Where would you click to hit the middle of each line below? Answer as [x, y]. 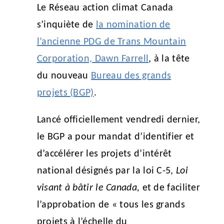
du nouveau [64, 76]
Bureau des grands [131, 76]
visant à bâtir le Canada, [89, 188]
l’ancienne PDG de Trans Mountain [111, 42]
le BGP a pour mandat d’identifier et [115, 137]
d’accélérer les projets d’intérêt [104, 154]
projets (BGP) [65, 93]
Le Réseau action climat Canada [105, 8]
